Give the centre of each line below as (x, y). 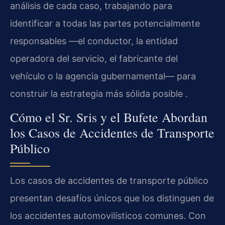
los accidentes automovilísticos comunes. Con (108, 216)
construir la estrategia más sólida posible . (99, 93)
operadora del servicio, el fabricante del (94, 58)
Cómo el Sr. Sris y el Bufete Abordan (109, 117)
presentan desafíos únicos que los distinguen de (112, 198)
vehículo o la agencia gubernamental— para (103, 76)
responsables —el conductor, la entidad (94, 41)
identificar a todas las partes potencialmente (105, 23)
